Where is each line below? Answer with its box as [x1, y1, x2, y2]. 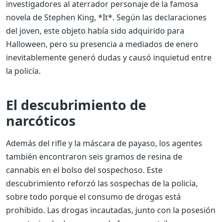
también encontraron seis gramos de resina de [6, 151, 182, 162]
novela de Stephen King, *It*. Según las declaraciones [6, 11, 207, 23]
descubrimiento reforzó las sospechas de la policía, [6, 177, 198, 189]
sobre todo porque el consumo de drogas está [6, 191, 181, 202]
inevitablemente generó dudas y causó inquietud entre [6, 52, 212, 63]
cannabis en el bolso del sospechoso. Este [6, 164, 163, 175]
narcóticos [6, 111, 75, 130]
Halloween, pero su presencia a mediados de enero [6, 38, 198, 50]
